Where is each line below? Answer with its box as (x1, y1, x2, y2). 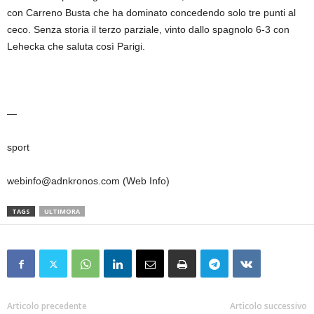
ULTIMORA (44, 207, 80, 217)
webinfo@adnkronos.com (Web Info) (7, 175, 170, 187)
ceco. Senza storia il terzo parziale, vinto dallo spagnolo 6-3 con (7, 24, 289, 36)
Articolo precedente (7, 300, 87, 313)
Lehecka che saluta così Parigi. (7, 41, 148, 53)
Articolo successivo (230, 300, 307, 313)
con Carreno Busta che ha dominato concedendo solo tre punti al (7, 7, 296, 19)
